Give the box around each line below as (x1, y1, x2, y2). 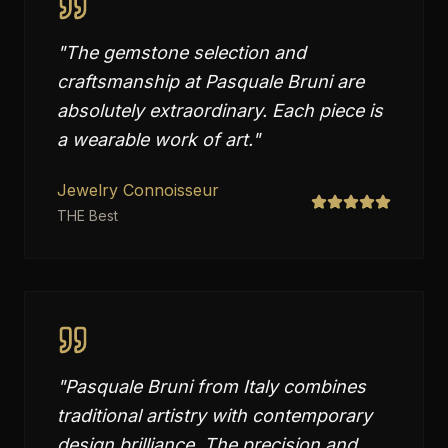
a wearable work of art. (57, 129, 252, 150)
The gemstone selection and (65, 42, 306, 63)
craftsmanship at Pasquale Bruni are (57, 71, 364, 92)
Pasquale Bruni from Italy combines (65, 376, 366, 397)
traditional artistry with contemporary (57, 405, 372, 426)
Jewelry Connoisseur (57, 180, 219, 200)
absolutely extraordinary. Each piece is (57, 100, 383, 121)
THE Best (57, 207, 118, 224)
